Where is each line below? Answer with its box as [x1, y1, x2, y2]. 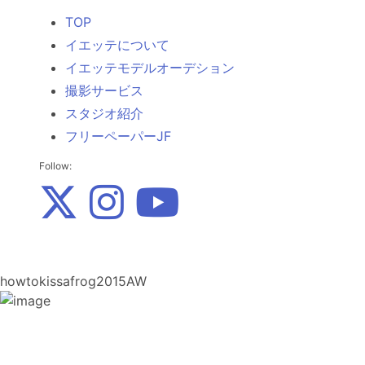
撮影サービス [65, 82, 143, 99]
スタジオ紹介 [65, 105, 143, 121]
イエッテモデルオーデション [65, 59, 235, 76]
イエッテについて [65, 37, 169, 53]
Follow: [39, 160, 72, 172]
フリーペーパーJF [65, 128, 171, 144]
